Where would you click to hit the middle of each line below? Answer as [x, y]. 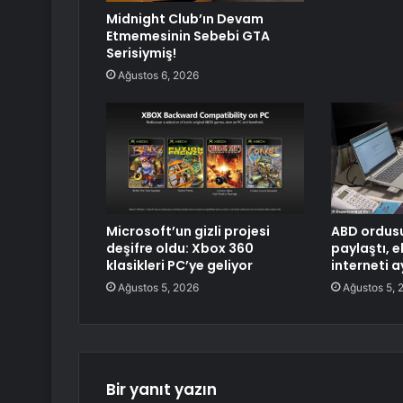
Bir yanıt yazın [161, 390]
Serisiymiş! [141, 54]
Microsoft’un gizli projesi [188, 232]
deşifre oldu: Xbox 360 [180, 249]
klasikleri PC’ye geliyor [179, 266]
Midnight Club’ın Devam [185, 19]
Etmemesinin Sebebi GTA [188, 36]
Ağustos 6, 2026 [158, 76]
